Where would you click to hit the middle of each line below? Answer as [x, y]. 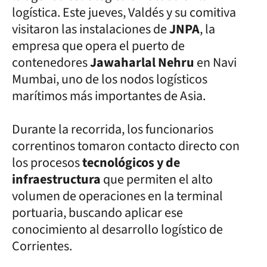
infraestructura [56, 179]
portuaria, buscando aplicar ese [97, 212]
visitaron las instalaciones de [91, 29]
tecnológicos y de [131, 162]
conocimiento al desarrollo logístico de [117, 229]
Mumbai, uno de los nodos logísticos [110, 79]
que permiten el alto [157, 179]
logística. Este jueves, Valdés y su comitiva [124, 12]
